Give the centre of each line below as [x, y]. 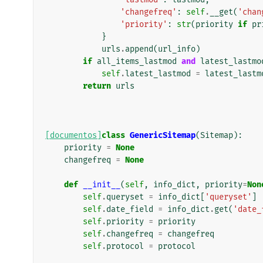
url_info [177, 49]
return [97, 86]
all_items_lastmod [137, 61]
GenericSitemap [163, 135]
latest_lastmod [158, 73]
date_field [130, 209]
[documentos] [73, 135]
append [139, 49]
